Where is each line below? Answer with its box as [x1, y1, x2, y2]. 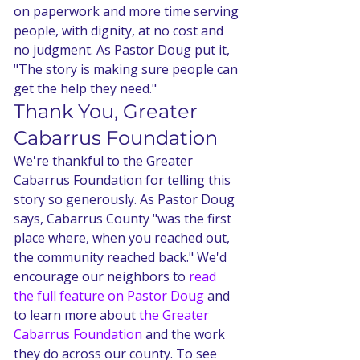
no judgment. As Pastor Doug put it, [14, 40, 233, 59]
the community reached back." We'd [14, 247, 230, 266]
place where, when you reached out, [14, 228, 233, 247]
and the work [142, 325, 228, 343]
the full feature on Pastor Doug [14, 286, 204, 305]
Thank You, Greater [14, 99, 202, 123]
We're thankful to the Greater [14, 151, 196, 170]
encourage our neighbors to [14, 267, 189, 285]
